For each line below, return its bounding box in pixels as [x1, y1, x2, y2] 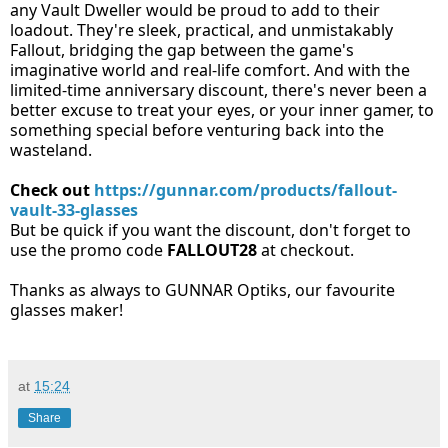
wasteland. [10, 139, 92, 162]
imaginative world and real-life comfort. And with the [10, 59, 410, 82]
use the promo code [10, 239, 167, 262]
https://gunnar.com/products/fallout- [94, 179, 397, 202]
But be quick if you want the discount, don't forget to [10, 219, 411, 242]
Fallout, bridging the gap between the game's [10, 39, 354, 62]
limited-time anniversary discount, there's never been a [10, 79, 427, 102]
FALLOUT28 [167, 239, 257, 262]
